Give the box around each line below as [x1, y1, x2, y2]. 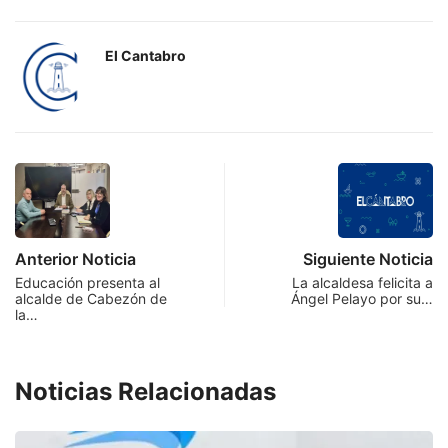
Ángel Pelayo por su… [291, 289, 433, 307]
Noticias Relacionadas [15, 376, 276, 406]
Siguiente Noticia [303, 248, 433, 269]
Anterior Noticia [15, 248, 136, 269]
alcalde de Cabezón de [15, 289, 167, 307]
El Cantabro [105, 46, 186, 64]
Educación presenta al [15, 273, 160, 291]
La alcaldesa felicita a [292, 273, 433, 291]
